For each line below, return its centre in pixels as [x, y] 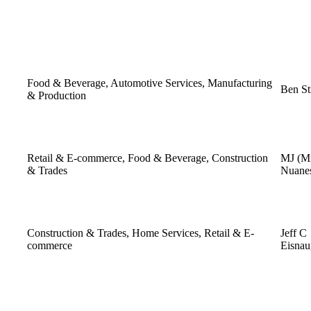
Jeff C [294, 233]
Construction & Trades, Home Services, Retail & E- [141, 233]
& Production [57, 95]
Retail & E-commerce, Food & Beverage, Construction [148, 158]
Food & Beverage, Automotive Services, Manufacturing [150, 83]
